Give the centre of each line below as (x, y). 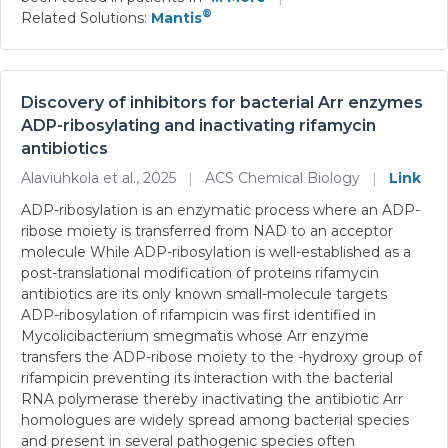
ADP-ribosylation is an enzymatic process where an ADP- (220, 209)
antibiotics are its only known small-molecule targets (204, 293)
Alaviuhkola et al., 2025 (100, 177)
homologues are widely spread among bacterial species (215, 419)
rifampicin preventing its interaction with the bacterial (207, 377)
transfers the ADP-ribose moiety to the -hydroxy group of (221, 356)
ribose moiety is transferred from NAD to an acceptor (207, 230)
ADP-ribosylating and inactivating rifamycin (198, 125)
